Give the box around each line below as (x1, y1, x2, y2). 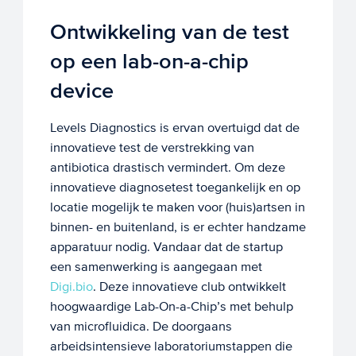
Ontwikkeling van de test (49, 18, 289, 45)
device (49, 77, 114, 104)
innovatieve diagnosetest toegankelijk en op (49, 180, 300, 195)
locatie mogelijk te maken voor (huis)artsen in (49, 199, 305, 215)
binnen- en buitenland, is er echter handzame (49, 219, 306, 235)
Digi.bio (49, 279, 93, 295)
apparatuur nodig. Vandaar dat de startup (49, 239, 283, 255)
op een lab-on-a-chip (49, 48, 249, 75)
